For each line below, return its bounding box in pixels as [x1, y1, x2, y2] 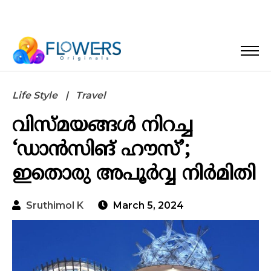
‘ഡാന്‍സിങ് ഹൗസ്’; [12, 138, 190, 163]
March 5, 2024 [111, 200, 184, 212]
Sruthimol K [26, 200, 83, 212]
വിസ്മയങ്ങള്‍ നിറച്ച [12, 114, 193, 139]
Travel [76, 90, 106, 102]
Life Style [12, 90, 57, 102]
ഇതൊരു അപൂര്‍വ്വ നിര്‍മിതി [12, 162, 256, 187]
